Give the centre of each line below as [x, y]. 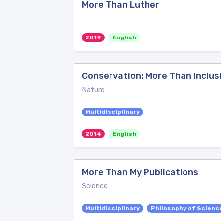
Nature [93, 90]
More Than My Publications [140, 172]
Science [95, 186]
